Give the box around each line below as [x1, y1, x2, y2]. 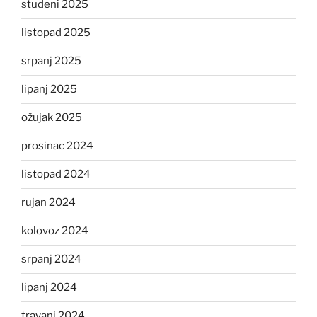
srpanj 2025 [21, 54, 81, 68]
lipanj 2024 [21, 281, 77, 294]
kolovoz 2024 [21, 224, 88, 238]
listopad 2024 [21, 168, 91, 181]
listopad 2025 [21, 26, 91, 40]
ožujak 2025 [21, 111, 82, 125]
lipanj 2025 [21, 83, 77, 96]
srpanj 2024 [21, 253, 81, 266]
